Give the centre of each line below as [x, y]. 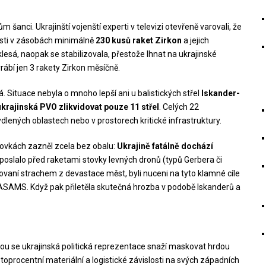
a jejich [195, 40]
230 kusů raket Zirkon [138, 40]
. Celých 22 [179, 107]
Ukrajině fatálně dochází [165, 146]
